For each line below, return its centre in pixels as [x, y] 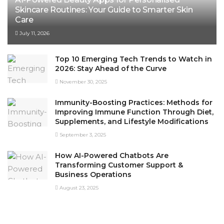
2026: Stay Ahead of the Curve [111, 68]
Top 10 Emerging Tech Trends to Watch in [133, 59]
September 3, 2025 [82, 134]
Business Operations [93, 174]
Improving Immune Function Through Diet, [134, 112]
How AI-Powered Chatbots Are [112, 155]
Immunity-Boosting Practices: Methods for [134, 102]
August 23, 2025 [78, 187]
